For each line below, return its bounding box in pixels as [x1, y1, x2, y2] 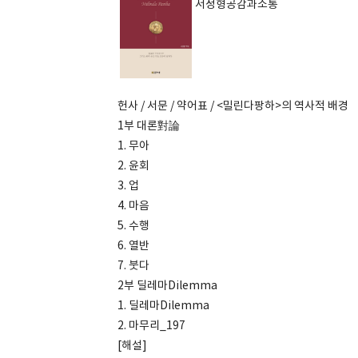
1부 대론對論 [117, 120, 180, 133]
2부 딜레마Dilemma [117, 280, 217, 292]
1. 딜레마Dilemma [117, 300, 209, 312]
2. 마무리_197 [117, 320, 185, 332]
